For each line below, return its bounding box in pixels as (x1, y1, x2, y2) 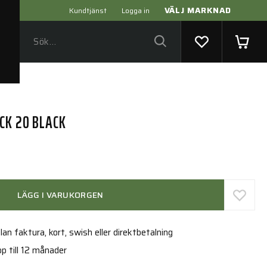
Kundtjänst (69, 5, 107, 16)
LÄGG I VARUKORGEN (17, 188, 104, 201)
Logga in (121, 5, 150, 16)
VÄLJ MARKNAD (164, 4, 231, 17)
